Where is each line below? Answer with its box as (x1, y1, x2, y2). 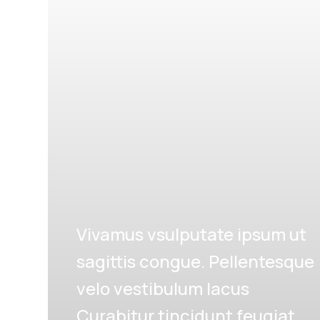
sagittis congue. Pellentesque (76, 249, 315, 274)
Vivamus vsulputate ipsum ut (76, 222, 307, 246)
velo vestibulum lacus (76, 276, 250, 301)
